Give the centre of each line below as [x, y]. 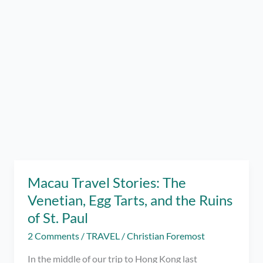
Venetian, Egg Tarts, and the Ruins [130, 200]
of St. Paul [58, 218]
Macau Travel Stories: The [107, 183]
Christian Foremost [166, 236]
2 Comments [54, 236]
